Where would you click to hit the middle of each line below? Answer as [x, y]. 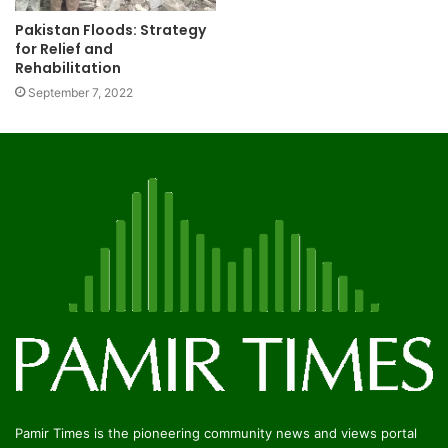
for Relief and [64, 49]
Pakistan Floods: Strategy [110, 30]
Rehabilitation [68, 68]
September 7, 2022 [80, 93]
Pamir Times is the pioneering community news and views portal [216, 432]
